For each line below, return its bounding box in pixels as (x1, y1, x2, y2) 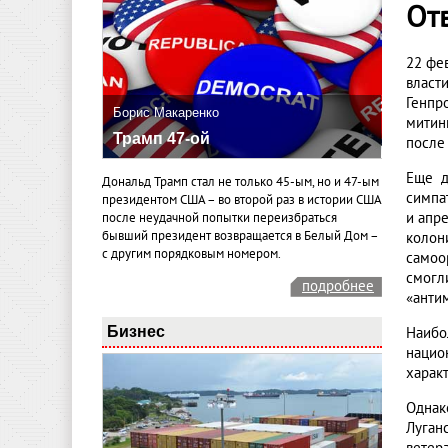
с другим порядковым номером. (102, 245, 281, 262)
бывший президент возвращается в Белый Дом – (102, 227, 378, 244)
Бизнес (107, 321, 165, 340)
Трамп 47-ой (113, 130, 210, 148)
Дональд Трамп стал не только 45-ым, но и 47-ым (102, 173, 379, 190)
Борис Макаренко (113, 105, 219, 121)
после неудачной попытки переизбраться (102, 209, 337, 226)
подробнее (302, 276, 374, 295)
